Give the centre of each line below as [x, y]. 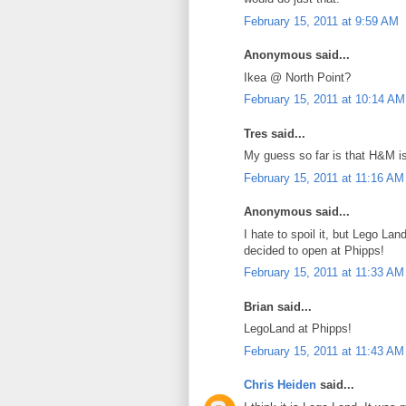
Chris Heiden [280, 385]
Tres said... [275, 133]
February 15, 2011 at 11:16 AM [324, 178]
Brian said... [278, 306]
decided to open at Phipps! [314, 250]
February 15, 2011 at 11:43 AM [324, 351]
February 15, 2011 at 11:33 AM [324, 273]
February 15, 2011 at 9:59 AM [321, 21]
